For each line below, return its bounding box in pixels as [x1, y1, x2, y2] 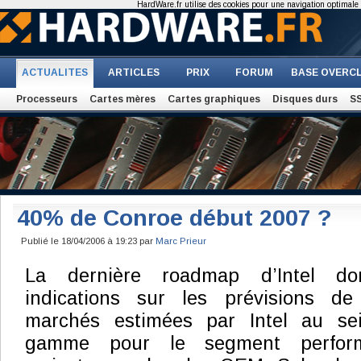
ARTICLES [108, 67, 160, 78]
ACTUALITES [22, 67, 88, 78]
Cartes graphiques [168, 93, 260, 105]
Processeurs [16, 93, 77, 105]
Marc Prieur [156, 236, 206, 246]
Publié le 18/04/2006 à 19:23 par [21, 236, 156, 246]
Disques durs [272, 93, 338, 105]
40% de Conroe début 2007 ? [17, 205, 332, 230]
